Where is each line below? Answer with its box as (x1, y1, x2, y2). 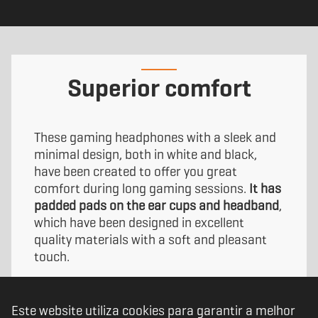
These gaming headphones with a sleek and (34, 128, 276, 146)
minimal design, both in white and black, (34, 146, 257, 163)
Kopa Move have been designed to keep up (34, 285, 268, 303)
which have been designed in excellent (34, 214, 244, 231)
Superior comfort (67, 72, 251, 104)
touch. (34, 248, 70, 265)
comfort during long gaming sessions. (34, 180, 249, 197)
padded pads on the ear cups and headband (34, 197, 279, 214)
